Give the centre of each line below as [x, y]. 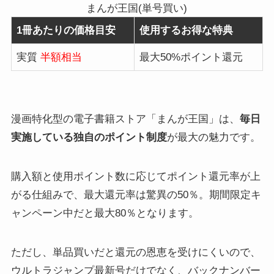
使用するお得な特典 [187, 30]
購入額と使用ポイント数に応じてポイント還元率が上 [135, 176]
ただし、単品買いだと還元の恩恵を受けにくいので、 [135, 252]
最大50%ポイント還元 [191, 57]
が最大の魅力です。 [213, 137]
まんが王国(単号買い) [137, 8]
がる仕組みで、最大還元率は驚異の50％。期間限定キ [136, 194]
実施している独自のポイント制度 [89, 137]
